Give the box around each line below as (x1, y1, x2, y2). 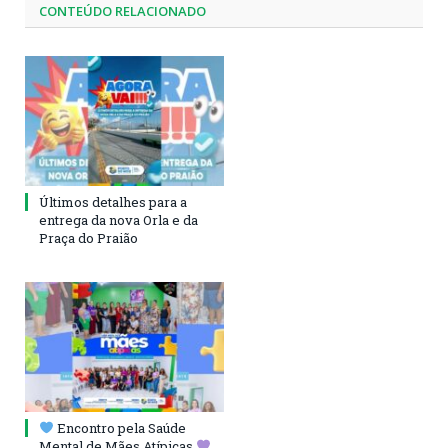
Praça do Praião (39, 229, 138, 248)
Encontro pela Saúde (53, 419, 186, 438)
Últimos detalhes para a (39, 193, 187, 212)
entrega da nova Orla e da (39, 211, 198, 230)
